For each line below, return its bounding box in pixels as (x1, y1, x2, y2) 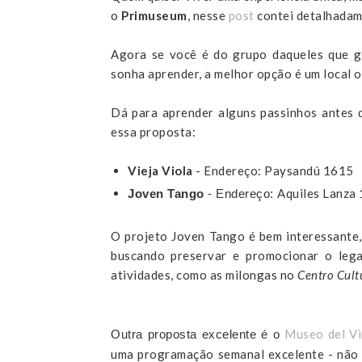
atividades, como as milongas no (111, 267, 298, 282)
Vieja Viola (128, 163, 193, 179)
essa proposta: (111, 124, 196, 140)
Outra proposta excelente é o (111, 326, 285, 341)
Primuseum (121, 8, 187, 23)
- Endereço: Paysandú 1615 (192, 163, 354, 179)
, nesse (187, 8, 229, 23)
